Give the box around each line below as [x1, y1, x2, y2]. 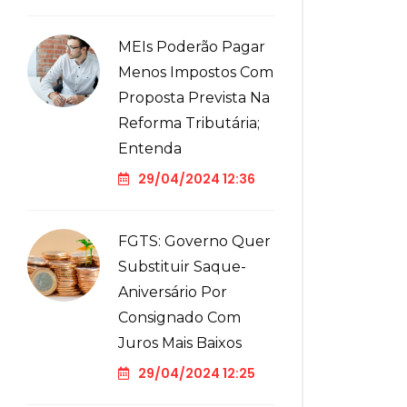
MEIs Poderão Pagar [118, 38, 265, 55]
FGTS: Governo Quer [118, 233, 271, 250]
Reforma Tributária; [118, 114, 260, 132]
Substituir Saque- [118, 258, 246, 275]
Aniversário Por [118, 283, 227, 301]
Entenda [118, 140, 182, 157]
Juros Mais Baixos [118, 334, 242, 352]
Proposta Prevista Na [118, 89, 270, 106]
